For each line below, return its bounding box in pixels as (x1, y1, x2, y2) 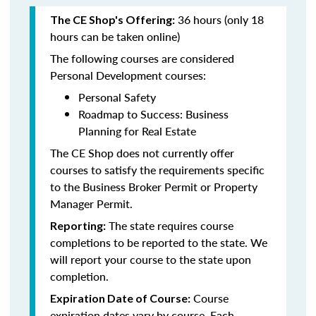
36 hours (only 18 (175, 11, 264, 28)
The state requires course (106, 217, 233, 233)
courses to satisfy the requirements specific (50, 162, 265, 178)
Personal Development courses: (50, 67, 206, 83)
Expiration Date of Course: (50, 291, 190, 305)
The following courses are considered (50, 50, 234, 66)
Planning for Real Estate (78, 123, 196, 139)
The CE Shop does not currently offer (50, 145, 234, 161)
